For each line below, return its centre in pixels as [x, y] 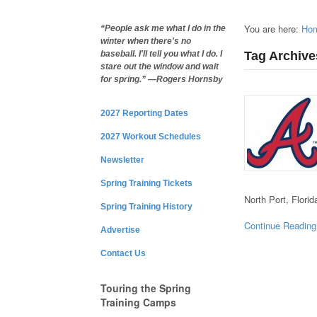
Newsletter [122, 160]
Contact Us [123, 253]
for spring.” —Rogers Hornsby [162, 79]
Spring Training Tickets [146, 183]
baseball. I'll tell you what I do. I [161, 54]
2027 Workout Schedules [151, 137]
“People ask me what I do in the [163, 28]
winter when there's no [146, 41]
